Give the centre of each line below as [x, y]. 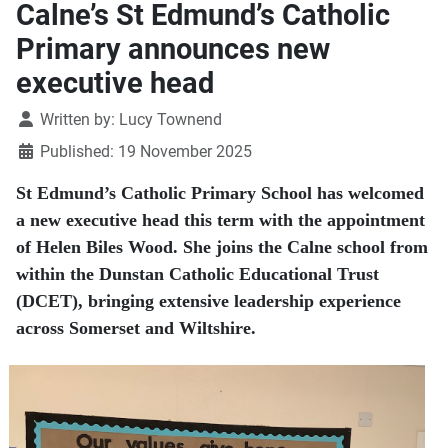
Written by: [77, 120]
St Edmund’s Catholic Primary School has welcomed [220, 193]
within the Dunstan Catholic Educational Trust [197, 274]
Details [39, 119]
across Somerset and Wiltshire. [136, 328]
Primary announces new [173, 49]
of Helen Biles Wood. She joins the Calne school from [222, 247]
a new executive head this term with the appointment [220, 220]
